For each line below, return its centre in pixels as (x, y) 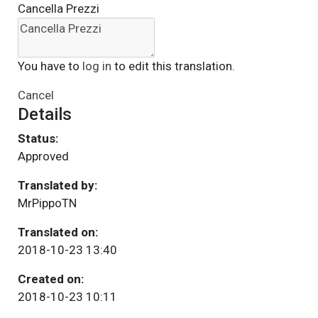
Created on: (50, 279)
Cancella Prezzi (58, 9)
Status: (38, 138)
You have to (50, 66)
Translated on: (57, 232)
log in (97, 66)
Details (44, 114)
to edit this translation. (173, 66)
